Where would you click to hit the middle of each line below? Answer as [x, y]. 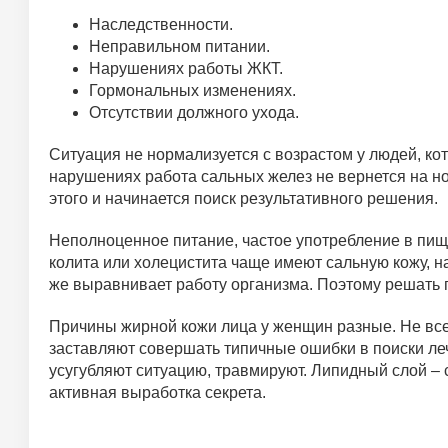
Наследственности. [161, 24]
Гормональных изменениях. [192, 90]
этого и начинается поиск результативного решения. [243, 198]
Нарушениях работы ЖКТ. [186, 68]
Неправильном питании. [179, 46]
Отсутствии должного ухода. [194, 112]
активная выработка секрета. [157, 392]
